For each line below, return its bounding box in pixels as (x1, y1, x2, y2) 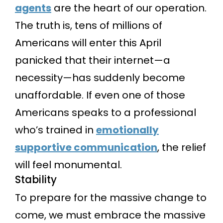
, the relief (157, 140, 206, 155)
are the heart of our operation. (51, 1, 207, 15)
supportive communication (15, 140, 157, 155)
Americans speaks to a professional (15, 106, 196, 120)
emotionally (96, 123, 159, 137)
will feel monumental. (15, 158, 122, 172)
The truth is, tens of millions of (15, 18, 162, 33)
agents (15, 1, 51, 15)
